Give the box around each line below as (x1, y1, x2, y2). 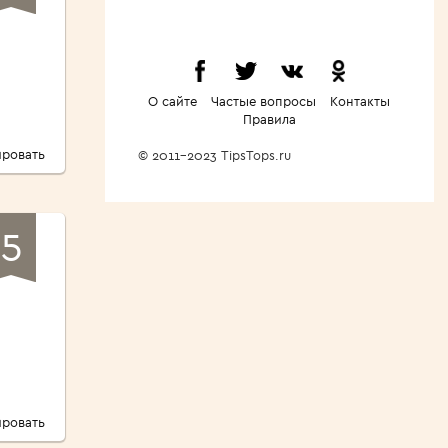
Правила (242, 111, 296, 128)
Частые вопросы (211, 93, 316, 110)
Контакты (330, 93, 390, 110)
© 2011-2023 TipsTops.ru (137, 147, 309, 164)
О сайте (148, 93, 197, 110)
